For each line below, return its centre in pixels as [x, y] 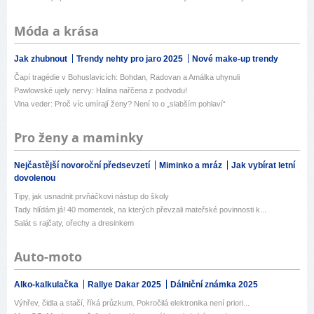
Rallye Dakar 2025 [125, 285]
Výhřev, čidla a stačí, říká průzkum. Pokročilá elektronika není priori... [132, 303]
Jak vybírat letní [263, 166]
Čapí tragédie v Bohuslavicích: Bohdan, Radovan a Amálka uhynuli [127, 77]
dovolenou [35, 178]
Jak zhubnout [42, 59]
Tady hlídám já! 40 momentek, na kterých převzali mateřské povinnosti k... [140, 210]
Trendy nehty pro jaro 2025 [131, 59]
